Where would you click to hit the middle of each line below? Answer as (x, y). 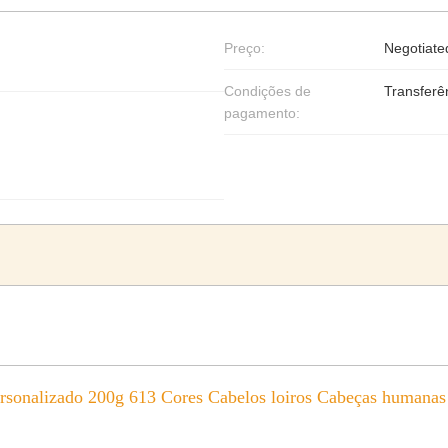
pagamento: (262, 113)
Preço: (244, 48)
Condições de (267, 91)
